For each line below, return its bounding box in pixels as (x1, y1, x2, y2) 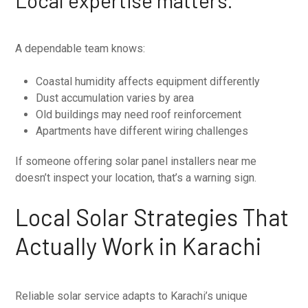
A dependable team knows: (15, 41, 146, 55)
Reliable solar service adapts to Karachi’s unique (15, 289, 248, 302)
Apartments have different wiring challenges (36, 124, 249, 137)
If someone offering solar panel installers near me (15, 154, 257, 168)
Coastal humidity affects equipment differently (36, 74, 261, 88)
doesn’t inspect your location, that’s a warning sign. (15, 170, 257, 184)
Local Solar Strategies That (15, 202, 289, 231)
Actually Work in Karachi (15, 231, 262, 260)
